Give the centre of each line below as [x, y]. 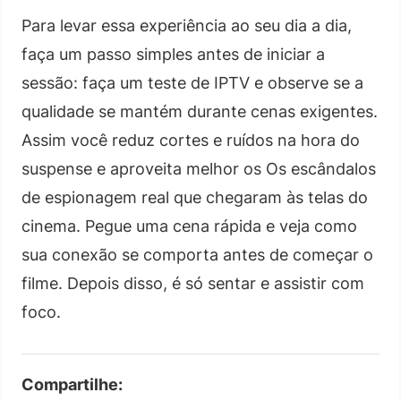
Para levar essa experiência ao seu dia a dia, [187, 25]
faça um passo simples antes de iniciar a [173, 54]
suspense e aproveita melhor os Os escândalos [199, 168]
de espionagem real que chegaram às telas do [195, 197]
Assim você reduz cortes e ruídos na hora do [191, 140]
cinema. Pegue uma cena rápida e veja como [189, 226]
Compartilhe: [72, 384]
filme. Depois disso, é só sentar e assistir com [193, 283]
